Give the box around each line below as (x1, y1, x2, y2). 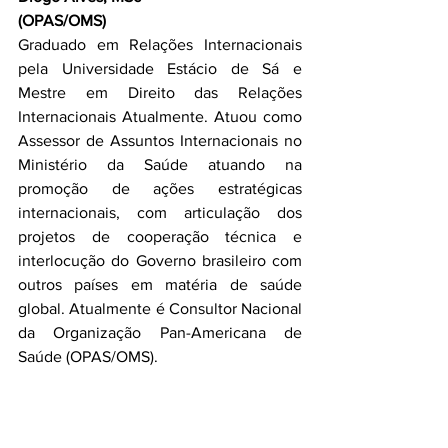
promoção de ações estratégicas (18, 180, 302, 197)
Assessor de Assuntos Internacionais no (18, 132, 302, 149)
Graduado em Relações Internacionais (18, 36, 302, 53)
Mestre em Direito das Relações (18, 84, 302, 101)
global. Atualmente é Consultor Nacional (18, 300, 302, 317)
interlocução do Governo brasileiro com (18, 252, 302, 269)
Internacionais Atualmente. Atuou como (18, 108, 302, 125)
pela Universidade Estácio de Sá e (18, 60, 302, 77)
